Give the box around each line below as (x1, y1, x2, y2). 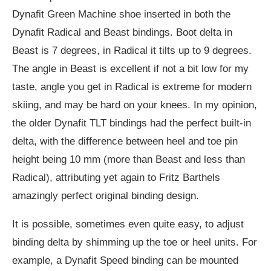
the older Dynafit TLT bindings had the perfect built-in (12, 117, 251, 129)
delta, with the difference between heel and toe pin (12, 135, 238, 148)
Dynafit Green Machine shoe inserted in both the (12, 8, 230, 21)
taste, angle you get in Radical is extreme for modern (12, 81, 252, 93)
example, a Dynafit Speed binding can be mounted (12, 255, 238, 267)
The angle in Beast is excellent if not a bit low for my (12, 63, 249, 75)
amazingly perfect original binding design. (12, 190, 199, 202)
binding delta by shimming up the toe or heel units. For (12, 237, 257, 249)
